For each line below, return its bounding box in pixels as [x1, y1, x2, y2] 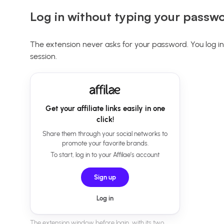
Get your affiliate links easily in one [45, 104, 165, 113]
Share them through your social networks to [42, 130, 167, 138]
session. [30, 51, 57, 61]
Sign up [94, 173, 116, 181]
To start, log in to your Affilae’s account [50, 151, 159, 159]
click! [96, 115, 114, 124]
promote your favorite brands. [61, 139, 148, 147]
